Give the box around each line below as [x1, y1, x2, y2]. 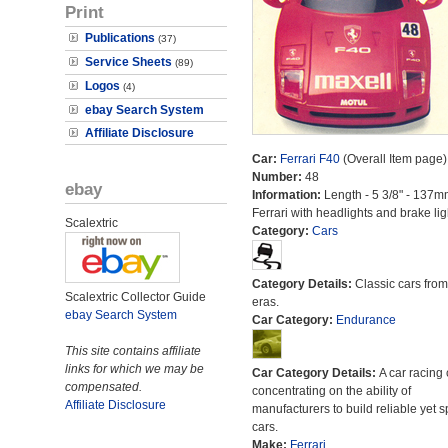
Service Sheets [85, 55, 172, 69]
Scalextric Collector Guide [65, 290, 206, 304]
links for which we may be [65, 362, 204, 376]
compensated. [65, 380, 142, 394]
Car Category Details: [251, 366, 379, 380]
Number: [251, 170, 305, 184]
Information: [251, 188, 324, 202]
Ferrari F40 [279, 152, 340, 166]
